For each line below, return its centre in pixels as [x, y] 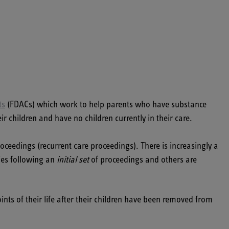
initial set [73, 160]
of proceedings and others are [143, 160]
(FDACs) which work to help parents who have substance [106, 105]
